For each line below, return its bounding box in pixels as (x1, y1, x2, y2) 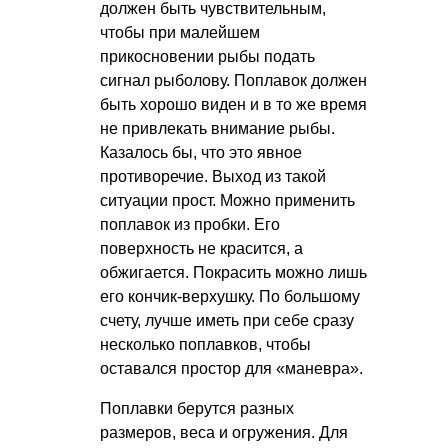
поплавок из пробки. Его (100, 216, 280, 234)
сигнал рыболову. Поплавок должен (100, 72, 367, 90)
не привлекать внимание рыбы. (100, 120, 335, 138)
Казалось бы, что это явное (100, 144, 302, 162)
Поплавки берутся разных (100, 400, 294, 418)
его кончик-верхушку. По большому (100, 288, 360, 306)
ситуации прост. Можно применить (100, 192, 355, 210)
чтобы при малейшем (100, 24, 260, 42)
